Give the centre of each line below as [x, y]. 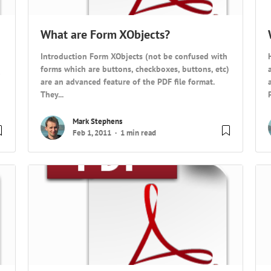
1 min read [138, 133]
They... [52, 94]
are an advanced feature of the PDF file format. [127, 82]
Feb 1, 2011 [92, 133]
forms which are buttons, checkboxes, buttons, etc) [135, 69]
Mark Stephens [97, 122]
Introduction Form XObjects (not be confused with [134, 56]
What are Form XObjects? [105, 35]
